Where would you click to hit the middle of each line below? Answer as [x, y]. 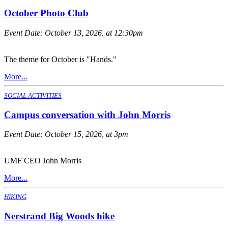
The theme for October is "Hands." [60, 59]
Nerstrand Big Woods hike [59, 216]
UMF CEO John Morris [43, 161]
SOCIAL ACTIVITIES [33, 95]
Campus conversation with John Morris [87, 115]
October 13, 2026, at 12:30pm [94, 33]
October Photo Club [46, 13]
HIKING [15, 197]
